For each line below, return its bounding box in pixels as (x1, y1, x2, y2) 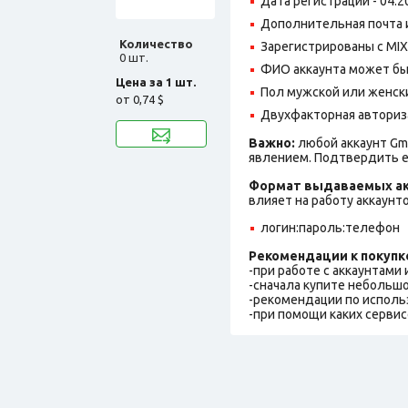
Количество (119, 36, 193, 50)
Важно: (249, 135, 295, 150)
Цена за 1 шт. (116, 75, 196, 88)
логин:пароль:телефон (260, 219, 400, 235)
